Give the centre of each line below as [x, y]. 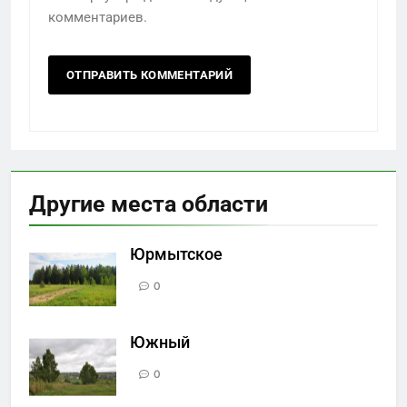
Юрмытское [176, 255]
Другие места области [149, 204]
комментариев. [98, 18]
